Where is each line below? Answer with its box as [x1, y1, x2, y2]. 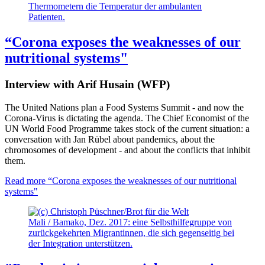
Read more [5, 175, 46, 186]
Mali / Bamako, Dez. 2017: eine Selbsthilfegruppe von [28, 216, 232, 227]
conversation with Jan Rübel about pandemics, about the [5, 134, 215, 144]
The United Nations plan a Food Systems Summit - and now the [5, 102, 244, 112]
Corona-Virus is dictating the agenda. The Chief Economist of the [5, 112, 249, 123]
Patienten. [28, 12, 65, 22]
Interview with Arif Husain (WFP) [5, 78, 170, 91]
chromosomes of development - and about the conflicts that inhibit [5, 144, 250, 155]
